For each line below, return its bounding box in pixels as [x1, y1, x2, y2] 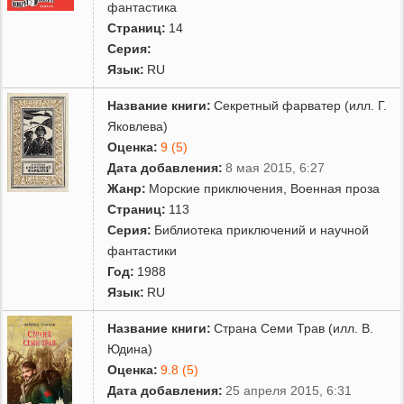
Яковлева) [107, 118, 169, 133]
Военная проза [290, 180, 381, 196]
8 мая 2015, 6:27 [225, 160, 326, 175]
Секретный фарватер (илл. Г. [214, 97, 388, 113]
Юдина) [107, 341, 153, 356]
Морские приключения [149, 180, 284, 196]
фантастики [107, 243, 178, 258]
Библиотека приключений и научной [154, 222, 370, 237]
